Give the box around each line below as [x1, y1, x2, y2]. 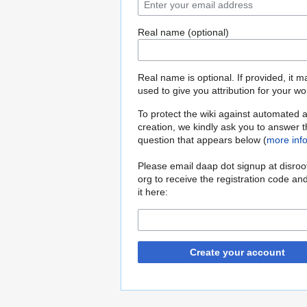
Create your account [189, 247, 285, 258]
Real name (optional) [138, 27, 229, 38]
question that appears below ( [138, 134, 267, 146]
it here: [138, 186, 168, 198]
